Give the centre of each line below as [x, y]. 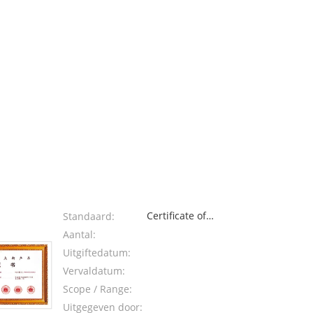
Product [165, 266]
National [167, 232]
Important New [182, 249]
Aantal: [80, 234]
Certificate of [177, 216]
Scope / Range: [98, 289]
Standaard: [89, 216]
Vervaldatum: [94, 271]
